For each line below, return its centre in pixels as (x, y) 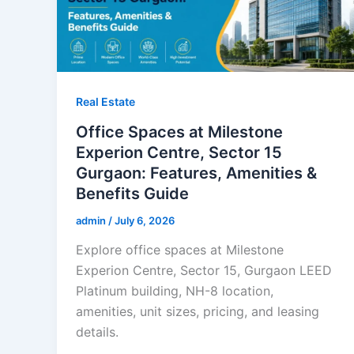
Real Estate (105, 101)
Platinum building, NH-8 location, (175, 291)
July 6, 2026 (145, 220)
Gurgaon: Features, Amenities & (196, 173)
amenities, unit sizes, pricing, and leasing (198, 312)
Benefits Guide (132, 193)
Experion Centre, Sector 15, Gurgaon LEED (204, 271)
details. (97, 332)
